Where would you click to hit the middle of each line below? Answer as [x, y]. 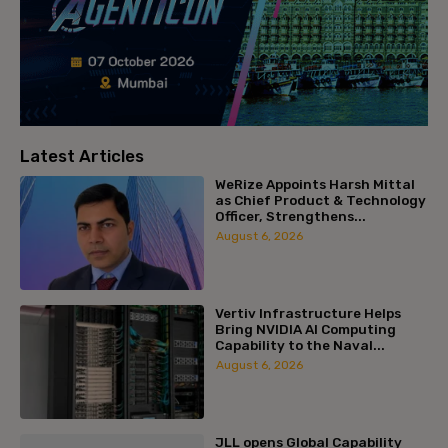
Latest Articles [82, 156]
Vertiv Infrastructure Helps [307, 313]
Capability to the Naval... [299, 345]
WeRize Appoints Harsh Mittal [314, 184]
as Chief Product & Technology [320, 200]
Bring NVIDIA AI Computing [305, 329]
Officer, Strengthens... [290, 216]
